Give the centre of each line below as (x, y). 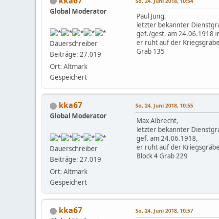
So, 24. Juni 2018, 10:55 (164, 106)
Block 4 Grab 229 (162, 156)
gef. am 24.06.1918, (167, 139)
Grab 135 (151, 51)
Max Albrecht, (157, 121)
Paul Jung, (151, 16)
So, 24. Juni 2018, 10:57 (164, 211)
